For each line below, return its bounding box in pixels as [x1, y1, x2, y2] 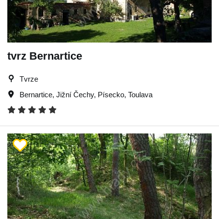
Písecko [98, 90, 124, 99]
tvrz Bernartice [7, 50, 82, 62]
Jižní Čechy [56, 90, 94, 99]
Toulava [128, 90, 153, 99]
